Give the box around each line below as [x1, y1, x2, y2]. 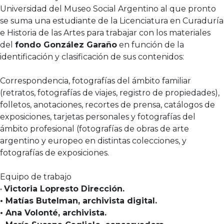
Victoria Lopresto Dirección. [4, 184, 124, 193]
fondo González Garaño [15, 40, 117, 49]
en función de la [117, 40, 184, 49]
